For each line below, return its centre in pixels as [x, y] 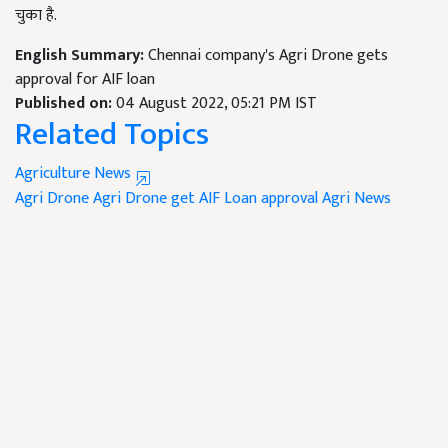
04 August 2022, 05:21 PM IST [216, 104]
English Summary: [81, 56]
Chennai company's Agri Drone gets [268, 56]
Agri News [356, 199]
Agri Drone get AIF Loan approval [205, 199]
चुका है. [36, 16]
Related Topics [112, 135]
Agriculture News [75, 174]
